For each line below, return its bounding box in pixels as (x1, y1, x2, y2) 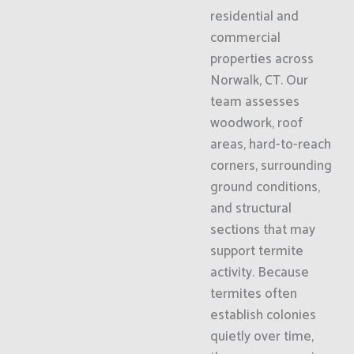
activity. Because (209, 262, 309, 284)
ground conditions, (209, 176, 320, 198)
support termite (209, 240, 303, 262)
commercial (209, 27, 281, 49)
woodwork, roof (209, 112, 303, 134)
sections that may (209, 219, 315, 241)
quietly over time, (209, 326, 314, 348)
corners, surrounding (209, 155, 332, 177)
